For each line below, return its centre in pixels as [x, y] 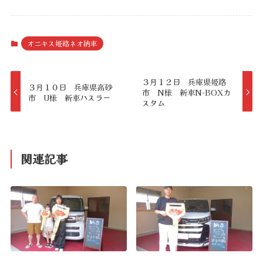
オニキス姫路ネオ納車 [62, 43]
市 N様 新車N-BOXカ [186, 92]
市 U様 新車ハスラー [70, 97]
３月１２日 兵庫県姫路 [184, 81]
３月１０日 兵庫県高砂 [70, 87]
